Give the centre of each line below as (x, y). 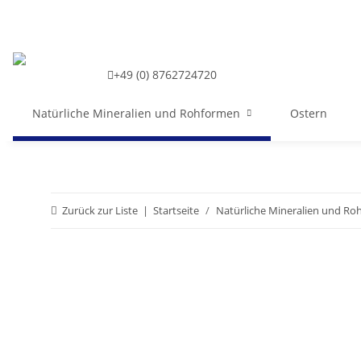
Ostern (309, 113)
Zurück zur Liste (100, 210)
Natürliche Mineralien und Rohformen (136, 113)
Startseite (176, 210)
